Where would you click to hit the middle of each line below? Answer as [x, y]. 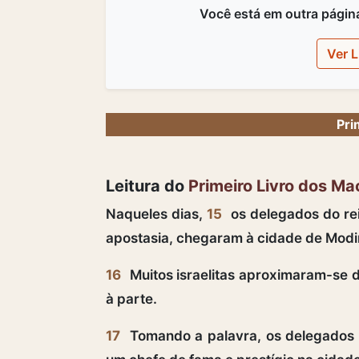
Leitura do [147, 186]
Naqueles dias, [157, 214]
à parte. [131, 298]
